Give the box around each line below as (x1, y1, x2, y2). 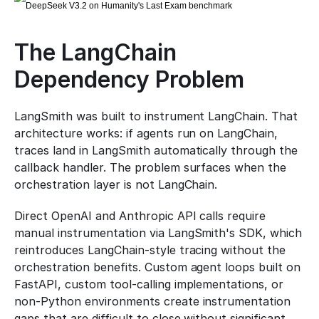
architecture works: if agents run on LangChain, (14, 126, 278, 140)
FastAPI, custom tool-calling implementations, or (14, 277, 284, 291)
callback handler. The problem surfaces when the (14, 160, 287, 174)
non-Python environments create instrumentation (14, 294, 291, 308)
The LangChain (14, 38, 177, 66)
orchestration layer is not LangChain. (14, 177, 218, 192)
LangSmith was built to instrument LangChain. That (14, 109, 298, 123)
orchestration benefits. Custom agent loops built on (14, 260, 301, 274)
